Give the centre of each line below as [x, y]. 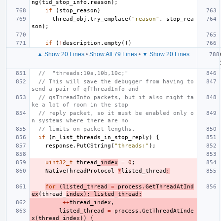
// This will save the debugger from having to [116, 81]
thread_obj [70, 19]
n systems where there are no [80, 120]
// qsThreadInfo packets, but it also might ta [116, 97]
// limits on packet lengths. [87, 129]
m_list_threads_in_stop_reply [101, 137]
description [82, 43]
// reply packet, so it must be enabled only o [116, 113]
